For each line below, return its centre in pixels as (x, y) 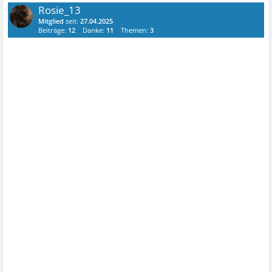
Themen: (136, 30)
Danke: (95, 30)
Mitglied (51, 21)
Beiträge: (53, 30)
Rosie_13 (60, 10)
